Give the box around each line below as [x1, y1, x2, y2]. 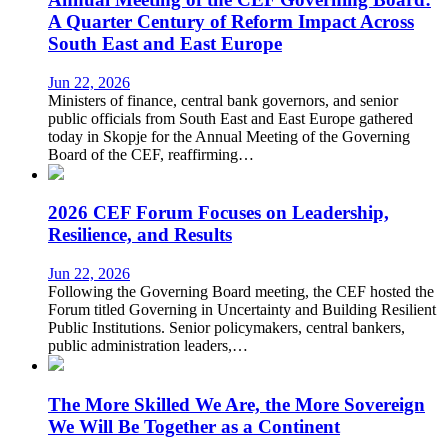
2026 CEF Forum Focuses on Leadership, [48, 202, 389, 224]
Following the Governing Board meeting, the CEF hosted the [48, 283, 434, 300]
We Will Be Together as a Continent [48, 415, 340, 437]
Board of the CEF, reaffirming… [48, 145, 254, 163]
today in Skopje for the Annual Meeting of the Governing [48, 127, 410, 145]
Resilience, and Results [48, 224, 232, 246]
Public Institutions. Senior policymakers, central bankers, [48, 319, 405, 336]
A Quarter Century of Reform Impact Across [48, 10, 414, 32]
